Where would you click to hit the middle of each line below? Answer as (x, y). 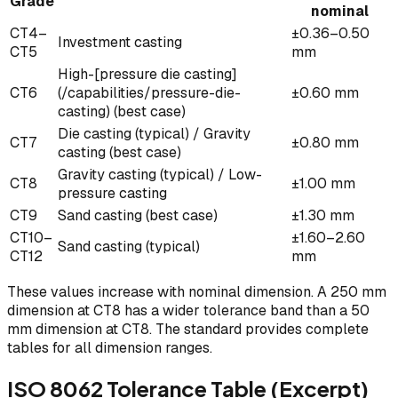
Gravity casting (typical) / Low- (160, 175)
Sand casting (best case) (138, 216)
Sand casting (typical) (129, 247)
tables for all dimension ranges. (110, 348)
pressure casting (112, 194)
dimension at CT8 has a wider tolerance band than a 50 (188, 311)
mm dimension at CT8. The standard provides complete (188, 330)
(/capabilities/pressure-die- (149, 93)
